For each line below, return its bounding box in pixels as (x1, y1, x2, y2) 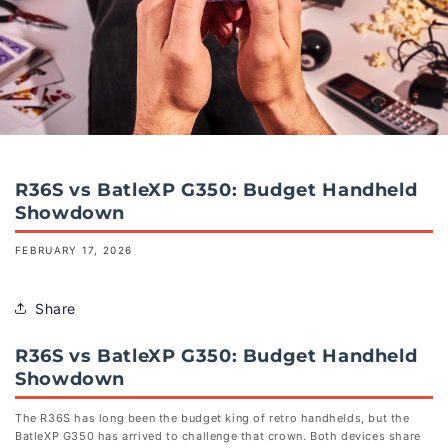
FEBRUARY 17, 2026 (15, 244, 133, 256)
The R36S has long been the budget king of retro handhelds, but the (15, 411, 410, 425)
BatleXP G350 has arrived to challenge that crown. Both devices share (15, 429, 421, 443)
